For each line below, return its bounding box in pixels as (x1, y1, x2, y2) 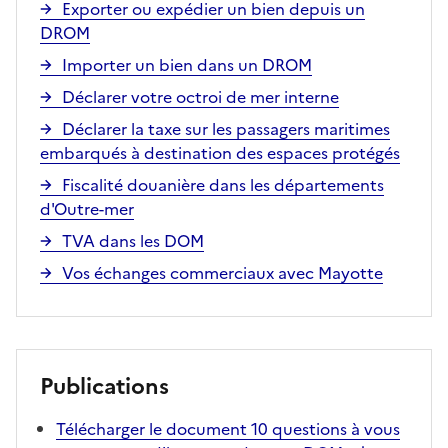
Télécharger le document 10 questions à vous (56, 416, 400, 441)
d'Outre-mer (40, 196, 134, 221)
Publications (40, 369, 169, 403)
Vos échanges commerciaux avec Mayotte (62, 260, 383, 285)
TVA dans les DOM (62, 228, 204, 253)
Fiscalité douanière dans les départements (62, 172, 384, 197)
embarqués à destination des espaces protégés (40, 140, 400, 165)
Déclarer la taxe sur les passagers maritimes (62, 116, 390, 141)
